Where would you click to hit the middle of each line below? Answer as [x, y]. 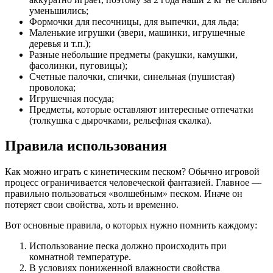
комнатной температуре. [80, 257]
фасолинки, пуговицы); [78, 65]
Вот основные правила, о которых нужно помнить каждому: [131, 225]
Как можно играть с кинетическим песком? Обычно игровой [132, 172]
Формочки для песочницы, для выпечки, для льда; [134, 21]
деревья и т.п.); [60, 43]
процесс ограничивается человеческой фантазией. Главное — [133, 183]
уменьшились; [59, 10]
